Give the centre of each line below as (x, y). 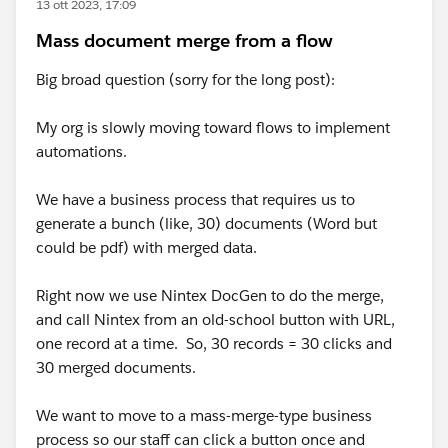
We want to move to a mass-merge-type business (204, 415)
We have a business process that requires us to (195, 199)
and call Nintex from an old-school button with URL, (215, 319)
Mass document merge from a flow (184, 40)
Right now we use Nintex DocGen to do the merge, (210, 295)
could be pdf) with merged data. (146, 247)
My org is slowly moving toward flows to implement (213, 127)
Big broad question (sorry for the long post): (185, 79)
